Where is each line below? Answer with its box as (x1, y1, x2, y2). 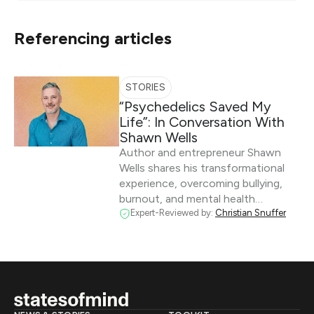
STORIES (125, 81, 165, 93)
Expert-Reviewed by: (130, 207, 215, 218)
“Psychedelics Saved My (119, 98, 271, 115)
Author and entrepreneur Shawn (119, 146, 281, 159)
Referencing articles (14, 28, 172, 48)
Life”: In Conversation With (119, 114, 285, 130)
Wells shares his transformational (119, 161, 285, 175)
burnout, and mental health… (119, 192, 263, 205)
